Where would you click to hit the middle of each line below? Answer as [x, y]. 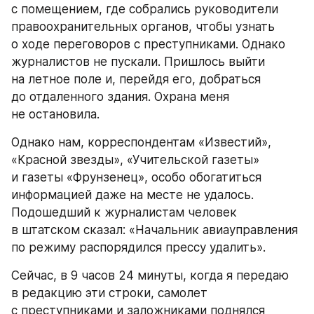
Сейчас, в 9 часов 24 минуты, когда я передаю [150, 275]
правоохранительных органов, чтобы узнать [143, 27]
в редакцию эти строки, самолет [109, 293]
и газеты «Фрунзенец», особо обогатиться [136, 177]
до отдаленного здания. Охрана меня [120, 97]
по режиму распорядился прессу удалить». [138, 247]
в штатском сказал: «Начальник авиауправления [155, 230]
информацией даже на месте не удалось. [132, 195]
